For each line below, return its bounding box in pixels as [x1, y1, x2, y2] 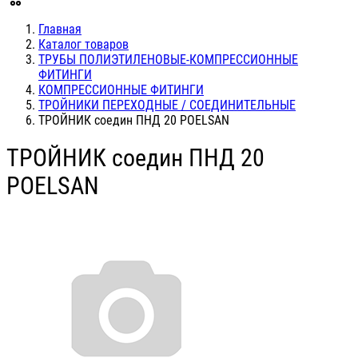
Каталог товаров [38, 37, 129, 52]
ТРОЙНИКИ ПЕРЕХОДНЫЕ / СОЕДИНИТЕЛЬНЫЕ [38, 97, 296, 113]
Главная [38, 22, 82, 37]
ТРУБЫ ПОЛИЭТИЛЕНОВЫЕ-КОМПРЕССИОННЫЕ [38, 52, 298, 67]
